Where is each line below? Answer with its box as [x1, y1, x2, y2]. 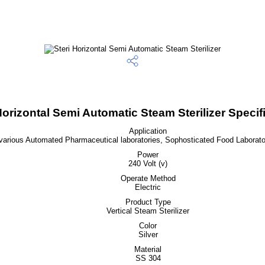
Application [129, 127, 167, 135]
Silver [138, 230, 158, 239]
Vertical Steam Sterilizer [106, 206, 189, 215]
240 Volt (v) [128, 159, 167, 168]
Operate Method [120, 174, 176, 183]
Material [134, 245, 161, 254]
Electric [135, 183, 161, 192]
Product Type [125, 198, 171, 206]
